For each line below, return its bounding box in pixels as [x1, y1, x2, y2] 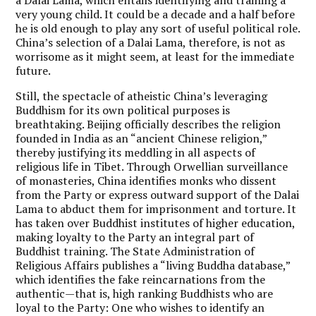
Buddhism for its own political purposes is [16, 102, 231, 118]
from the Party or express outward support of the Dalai [16, 186, 300, 202]
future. [16, 62, 51, 78]
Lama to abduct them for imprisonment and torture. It [16, 200, 297, 217]
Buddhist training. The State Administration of [16, 243, 255, 259]
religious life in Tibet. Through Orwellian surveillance [16, 158, 288, 174]
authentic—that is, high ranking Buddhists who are [16, 285, 274, 301]
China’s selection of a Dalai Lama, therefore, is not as [16, 34, 286, 50]
